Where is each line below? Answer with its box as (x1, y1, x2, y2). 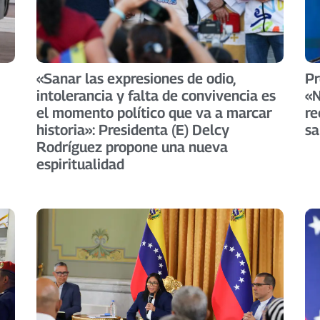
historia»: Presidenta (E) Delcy (36, 121, 229, 139)
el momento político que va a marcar (36, 104, 272, 121)
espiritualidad (36, 155, 124, 173)
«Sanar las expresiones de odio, (36, 69, 235, 87)
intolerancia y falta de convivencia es (36, 86, 276, 104)
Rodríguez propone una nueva (36, 138, 228, 156)
